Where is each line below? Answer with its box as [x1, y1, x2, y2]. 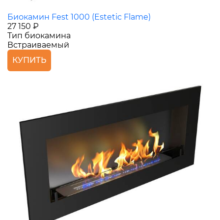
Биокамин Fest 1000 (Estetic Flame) [7, 12, 151, 22]
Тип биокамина [7, 31, 71, 41]
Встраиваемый [7, 40, 69, 50]
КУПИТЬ [12, 55, 46, 65]
